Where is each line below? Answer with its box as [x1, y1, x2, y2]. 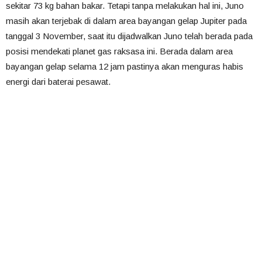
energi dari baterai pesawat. [6, 77, 111, 87]
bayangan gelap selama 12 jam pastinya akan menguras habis [6, 61, 243, 71]
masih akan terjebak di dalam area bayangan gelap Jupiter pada [6, 16, 247, 26]
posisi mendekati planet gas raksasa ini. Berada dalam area [6, 46, 233, 56]
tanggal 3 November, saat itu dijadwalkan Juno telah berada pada [6, 31, 253, 41]
